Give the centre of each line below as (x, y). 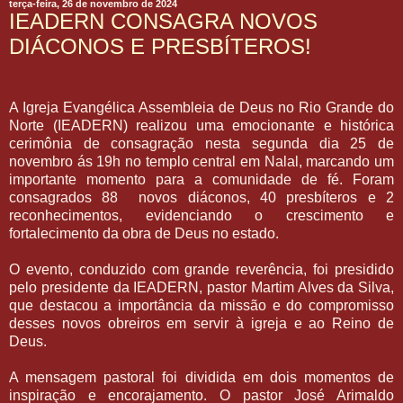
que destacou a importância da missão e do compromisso (201, 305)
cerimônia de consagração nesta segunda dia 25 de (201, 143)
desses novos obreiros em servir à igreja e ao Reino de (201, 323)
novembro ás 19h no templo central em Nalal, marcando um (201, 161)
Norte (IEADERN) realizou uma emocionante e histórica (201, 125)
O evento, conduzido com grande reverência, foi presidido (201, 269)
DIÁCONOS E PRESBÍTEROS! (160, 46)
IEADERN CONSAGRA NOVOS (163, 21)
